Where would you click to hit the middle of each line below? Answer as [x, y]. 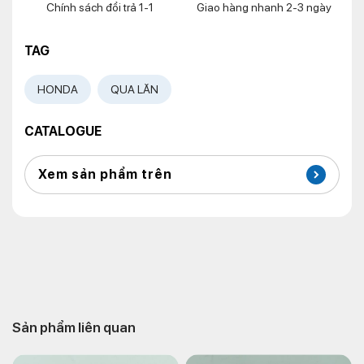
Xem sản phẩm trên [105, 174]
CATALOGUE [63, 131]
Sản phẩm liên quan [74, 327]
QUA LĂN [134, 89]
